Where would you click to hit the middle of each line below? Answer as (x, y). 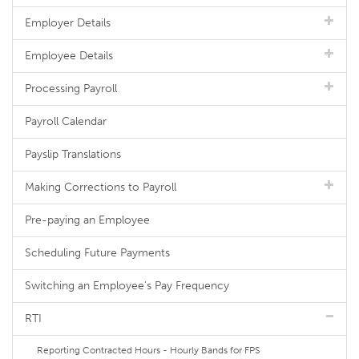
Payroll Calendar (66, 121)
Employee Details (69, 55)
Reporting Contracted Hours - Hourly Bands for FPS (148, 350)
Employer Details (68, 22)
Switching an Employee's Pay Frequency (127, 285)
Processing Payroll (71, 88)
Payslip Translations (73, 154)
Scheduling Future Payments (97, 252)
